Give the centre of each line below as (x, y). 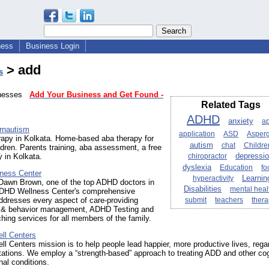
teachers (229, 200)
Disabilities (203, 189)
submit (196, 200)
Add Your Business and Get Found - (96, 95)
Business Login (53, 46)
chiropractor (207, 156)
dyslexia (197, 168)
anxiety (241, 121)
